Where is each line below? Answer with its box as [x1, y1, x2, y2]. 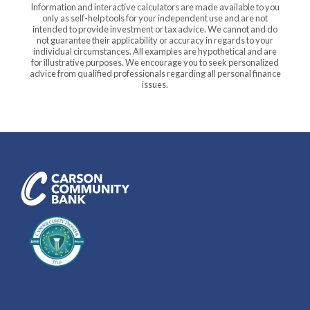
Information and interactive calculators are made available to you [30, 1, 280, 13]
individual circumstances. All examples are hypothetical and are [33, 46, 277, 57]
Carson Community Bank [154, 170, 255, 182]
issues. [142, 79, 168, 91]
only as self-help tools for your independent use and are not [42, 12, 268, 24]
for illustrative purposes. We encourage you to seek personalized [31, 57, 279, 69]
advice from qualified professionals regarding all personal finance [29, 68, 281, 80]
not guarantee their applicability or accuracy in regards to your [37, 35, 273, 46]
